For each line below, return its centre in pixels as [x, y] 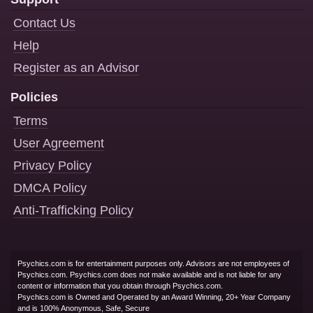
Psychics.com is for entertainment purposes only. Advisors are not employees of [153, 264]
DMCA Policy [50, 188]
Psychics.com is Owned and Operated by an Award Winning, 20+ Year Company [154, 297]
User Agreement [59, 144]
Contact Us [44, 23]
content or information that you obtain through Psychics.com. [120, 286]
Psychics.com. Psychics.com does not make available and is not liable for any [150, 275]
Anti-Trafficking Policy [73, 211]
